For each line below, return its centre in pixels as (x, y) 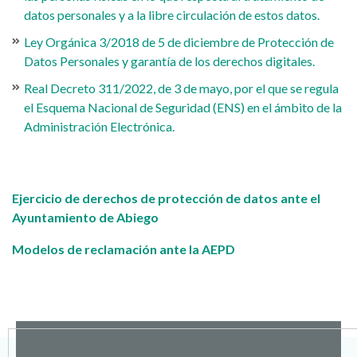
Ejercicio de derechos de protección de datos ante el (166, 198)
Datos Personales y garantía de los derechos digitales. (169, 61)
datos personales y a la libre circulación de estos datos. (172, 15)
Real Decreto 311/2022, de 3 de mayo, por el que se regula (181, 88)
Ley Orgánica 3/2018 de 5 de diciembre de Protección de (179, 42)
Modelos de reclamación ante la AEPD (124, 249)
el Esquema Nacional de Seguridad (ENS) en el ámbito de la (183, 107)
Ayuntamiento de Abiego (85, 217)
